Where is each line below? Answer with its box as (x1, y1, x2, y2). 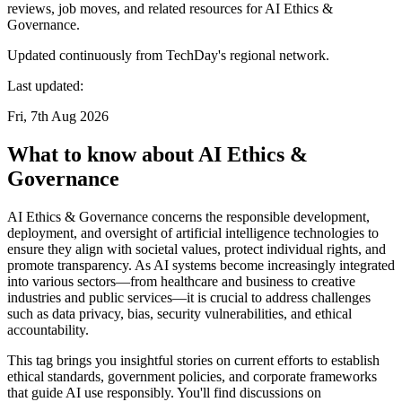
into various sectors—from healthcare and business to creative (7, 273, 355, 289)
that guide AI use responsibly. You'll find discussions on (7, 384, 321, 400)
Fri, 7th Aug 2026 (7, 108, 109, 124)
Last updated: (7, 77, 83, 93)
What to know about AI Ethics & (7, 142, 308, 166)
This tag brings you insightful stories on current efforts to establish (7, 352, 380, 368)
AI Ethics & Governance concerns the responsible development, (7, 208, 370, 224)
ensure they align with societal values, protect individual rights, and (7, 240, 386, 257)
